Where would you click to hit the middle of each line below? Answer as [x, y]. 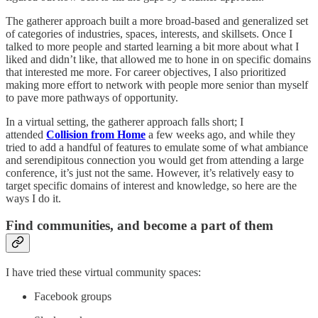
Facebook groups [73, 297]
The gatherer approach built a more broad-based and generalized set [157, 21]
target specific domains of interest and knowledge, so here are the [151, 185]
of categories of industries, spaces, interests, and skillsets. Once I [149, 33]
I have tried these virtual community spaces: [103, 273]
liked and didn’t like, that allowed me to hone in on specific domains [158, 59]
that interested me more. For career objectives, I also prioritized [146, 72]
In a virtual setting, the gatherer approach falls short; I [125, 121]
